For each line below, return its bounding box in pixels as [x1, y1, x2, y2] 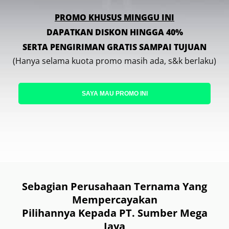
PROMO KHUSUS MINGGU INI [55, 12, 174, 24]
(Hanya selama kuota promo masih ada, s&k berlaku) [13, 55, 216, 67]
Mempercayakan [72, 193, 157, 207]
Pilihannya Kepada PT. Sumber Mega [21, 206, 208, 220]
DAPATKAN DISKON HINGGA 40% [46, 27, 183, 38]
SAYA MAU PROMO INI [81, 90, 148, 98]
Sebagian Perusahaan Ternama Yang [22, 179, 207, 194]
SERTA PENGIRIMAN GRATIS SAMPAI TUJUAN [22, 41, 207, 53]
